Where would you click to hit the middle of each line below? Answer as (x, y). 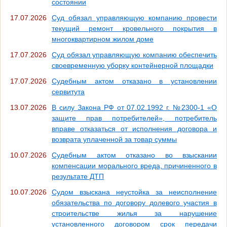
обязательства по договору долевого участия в (134, 203)
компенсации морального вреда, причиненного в (134, 166)
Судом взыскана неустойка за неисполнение (134, 192)
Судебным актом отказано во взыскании (134, 155)
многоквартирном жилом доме (103, 39)
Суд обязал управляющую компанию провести (134, 18)
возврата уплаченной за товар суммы (114, 140)
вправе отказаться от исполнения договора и (134, 129)
